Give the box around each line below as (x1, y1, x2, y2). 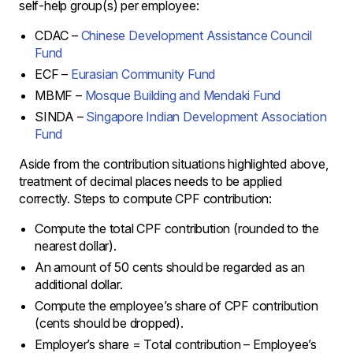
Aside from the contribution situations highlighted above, (19, 156, 329, 172)
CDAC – (35, 28, 81, 43)
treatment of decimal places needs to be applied (19, 173, 282, 189)
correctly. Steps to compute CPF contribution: (19, 191, 272, 206)
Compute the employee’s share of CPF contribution (35, 298, 318, 314)
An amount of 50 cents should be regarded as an (35, 259, 305, 275)
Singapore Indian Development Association (86, 109, 327, 124)
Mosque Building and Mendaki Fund (84, 87, 281, 103)
